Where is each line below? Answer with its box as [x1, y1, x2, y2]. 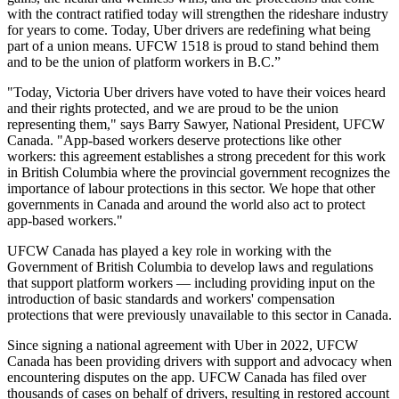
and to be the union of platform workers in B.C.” [7, 54, 281, 70]
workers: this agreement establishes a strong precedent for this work [7, 149, 386, 165]
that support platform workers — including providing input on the [7, 275, 375, 291]
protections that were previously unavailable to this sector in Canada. [7, 307, 392, 323]
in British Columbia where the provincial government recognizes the [7, 165, 390, 181]
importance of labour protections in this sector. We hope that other [7, 181, 375, 197]
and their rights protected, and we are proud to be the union [7, 101, 338, 117]
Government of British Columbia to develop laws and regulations [7, 259, 373, 275]
